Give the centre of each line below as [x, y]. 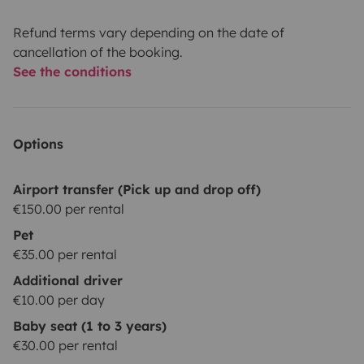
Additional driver [68, 281]
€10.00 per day [59, 300]
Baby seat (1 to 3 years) [90, 326]
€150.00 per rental [69, 209]
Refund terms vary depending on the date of [149, 33]
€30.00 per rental [65, 346]
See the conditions [72, 72]
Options [38, 144]
